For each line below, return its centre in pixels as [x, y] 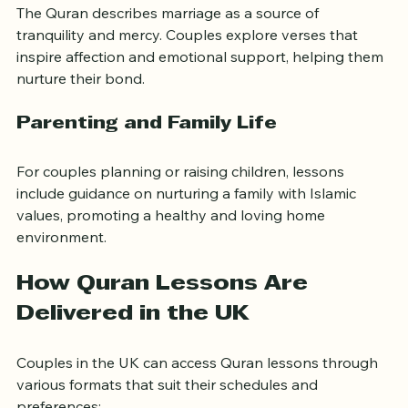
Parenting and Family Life [147, 155]
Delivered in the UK [133, 346]
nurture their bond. [81, 110]
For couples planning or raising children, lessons [182, 203]
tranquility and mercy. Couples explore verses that [189, 66]
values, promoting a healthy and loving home [173, 246]
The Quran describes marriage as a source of [169, 44]
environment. [61, 268]
